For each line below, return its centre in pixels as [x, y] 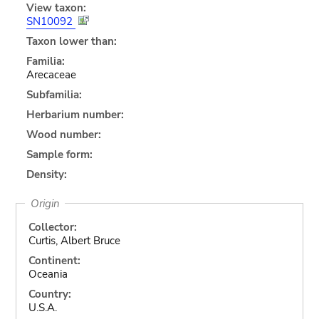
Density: [46, 174]
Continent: [54, 260]
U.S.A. [42, 307]
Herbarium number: [75, 114]
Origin [45, 203]
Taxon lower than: [71, 41]
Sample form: [59, 154]
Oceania [48, 274]
